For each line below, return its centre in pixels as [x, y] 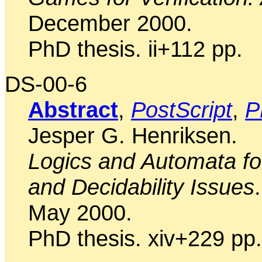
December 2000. [110, 23]
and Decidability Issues [141, 187]
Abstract [73, 109]
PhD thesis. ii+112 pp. [135, 49]
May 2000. [80, 212]
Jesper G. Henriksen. [133, 135]
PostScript [182, 109]
